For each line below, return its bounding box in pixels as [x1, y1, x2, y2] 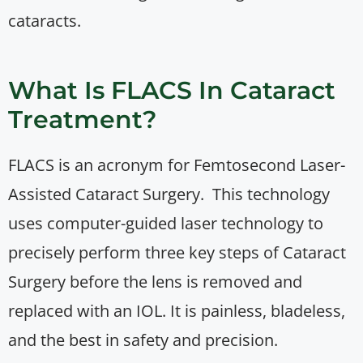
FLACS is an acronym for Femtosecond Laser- [8, 154, 345, 177]
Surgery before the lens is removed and [8, 271, 302, 293]
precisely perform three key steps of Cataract [8, 241, 346, 264]
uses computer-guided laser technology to [8, 212, 323, 235]
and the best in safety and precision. [8, 329, 278, 352]
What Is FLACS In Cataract [8, 75, 335, 106]
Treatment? [8, 105, 156, 135]
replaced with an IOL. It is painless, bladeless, [8, 300, 345, 322]
